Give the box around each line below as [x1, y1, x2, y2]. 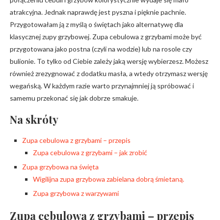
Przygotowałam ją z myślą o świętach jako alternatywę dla [10, 20, 183, 28]
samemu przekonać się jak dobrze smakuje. [10, 94, 138, 102]
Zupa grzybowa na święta [22, 163, 99, 171]
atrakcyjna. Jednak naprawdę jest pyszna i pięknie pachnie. [10, 8, 186, 16]
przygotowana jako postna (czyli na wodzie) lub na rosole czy [10, 45, 192, 53]
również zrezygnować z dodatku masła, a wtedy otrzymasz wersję [10, 69, 208, 78]
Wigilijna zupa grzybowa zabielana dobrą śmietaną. [33, 175, 184, 183]
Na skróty [10, 112, 58, 127]
